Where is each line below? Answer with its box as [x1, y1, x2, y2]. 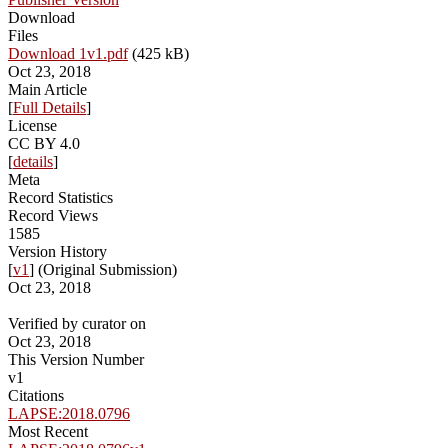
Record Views [8, 207, 98, 225]
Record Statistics [8, 189, 113, 207]
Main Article [8, 81, 87, 99]
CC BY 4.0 [8, 135, 80, 153]
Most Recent [8, 423, 88, 441]
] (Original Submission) [29, 261, 177, 279]
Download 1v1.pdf [8, 45, 128, 63]
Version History [8, 243, 107, 261]
